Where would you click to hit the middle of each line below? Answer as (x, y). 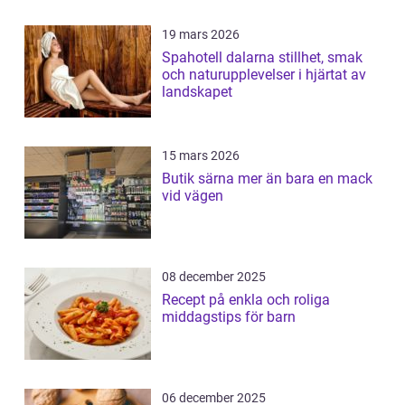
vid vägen (193, 195)
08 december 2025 (214, 276)
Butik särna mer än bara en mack (200, 178)
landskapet (197, 91)
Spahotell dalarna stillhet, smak (220, 57)
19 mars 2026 (201, 34)
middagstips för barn (229, 316)
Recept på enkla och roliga (246, 299)
